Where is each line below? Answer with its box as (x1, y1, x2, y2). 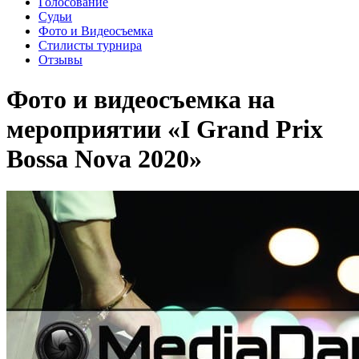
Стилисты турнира (38, 38, 142, 53)
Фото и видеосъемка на (6, 84, 275, 114)
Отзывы (38, 53, 83, 67)
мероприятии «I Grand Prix (6, 114, 323, 143)
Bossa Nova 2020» (6, 143, 202, 173)
